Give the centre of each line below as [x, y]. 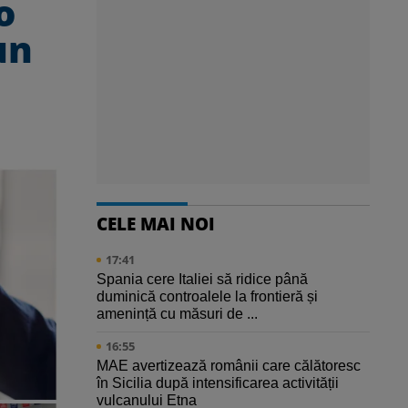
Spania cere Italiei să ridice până [202, 280]
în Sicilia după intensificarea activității [218, 383]
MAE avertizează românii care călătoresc [229, 366]
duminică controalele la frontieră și [207, 297]
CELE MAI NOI [156, 224]
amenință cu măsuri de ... [177, 314]
